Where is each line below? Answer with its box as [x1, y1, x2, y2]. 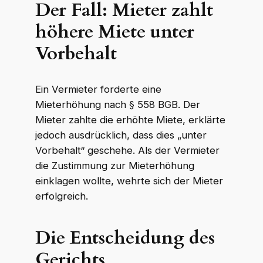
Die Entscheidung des [35, 225, 215, 250]
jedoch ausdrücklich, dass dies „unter [35, 129, 207, 141]
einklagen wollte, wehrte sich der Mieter [35, 174, 223, 187]
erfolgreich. [35, 190, 88, 202]
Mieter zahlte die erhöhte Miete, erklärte [35, 113, 225, 126]
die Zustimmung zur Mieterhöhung [35, 159, 194, 171]
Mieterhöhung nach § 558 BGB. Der [35, 98, 200, 110]
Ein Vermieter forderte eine [35, 83, 161, 95]
